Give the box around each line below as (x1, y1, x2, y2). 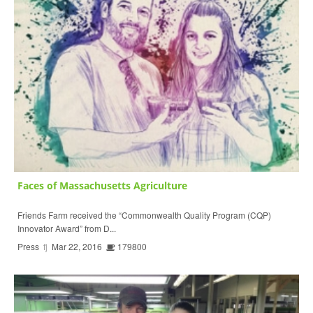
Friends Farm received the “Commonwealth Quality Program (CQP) (17, 209, 271, 221)
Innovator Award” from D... (17, 222, 116, 235)
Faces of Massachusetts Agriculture (17, 179, 187, 193)
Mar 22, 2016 (52, 240, 102, 253)
